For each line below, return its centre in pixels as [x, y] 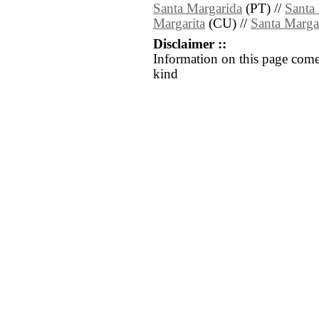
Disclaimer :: [190, 45]
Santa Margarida [198, 9]
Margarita [179, 24]
